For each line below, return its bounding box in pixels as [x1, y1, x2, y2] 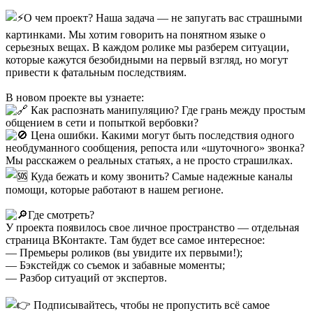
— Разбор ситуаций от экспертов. [6, 271, 167, 284]
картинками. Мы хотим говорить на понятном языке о [6, 28, 265, 41]
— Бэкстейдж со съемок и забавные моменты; [6, 259, 225, 271]
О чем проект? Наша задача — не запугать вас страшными [24, 11, 303, 24]
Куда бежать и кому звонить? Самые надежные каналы [28, 170, 293, 182]
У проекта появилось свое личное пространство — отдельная [6, 221, 299, 233]
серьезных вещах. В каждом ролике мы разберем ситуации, [6, 41, 289, 53]
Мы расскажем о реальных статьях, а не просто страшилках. [6, 154, 293, 166]
